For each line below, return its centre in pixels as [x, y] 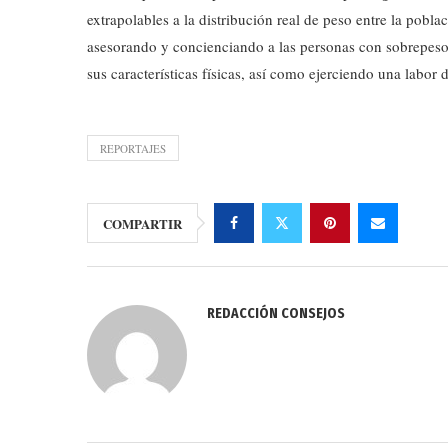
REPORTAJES [133, 148]
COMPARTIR [142, 223]
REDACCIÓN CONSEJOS [276, 313]
